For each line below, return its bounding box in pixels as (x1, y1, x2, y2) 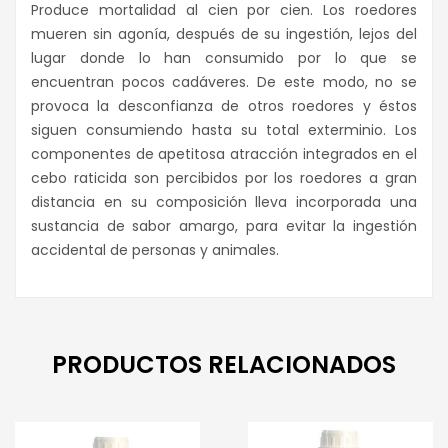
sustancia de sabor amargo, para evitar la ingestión (31, 215, 417, 236)
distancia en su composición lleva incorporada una (31, 191, 417, 212)
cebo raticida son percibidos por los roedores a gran (31, 167, 417, 188)
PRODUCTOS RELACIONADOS (52, 347, 396, 381)
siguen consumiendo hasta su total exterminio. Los (31, 119, 417, 140)
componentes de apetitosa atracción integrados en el (31, 143, 417, 164)
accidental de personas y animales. (31, 239, 279, 260)
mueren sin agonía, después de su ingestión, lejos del (31, 23, 417, 44)
